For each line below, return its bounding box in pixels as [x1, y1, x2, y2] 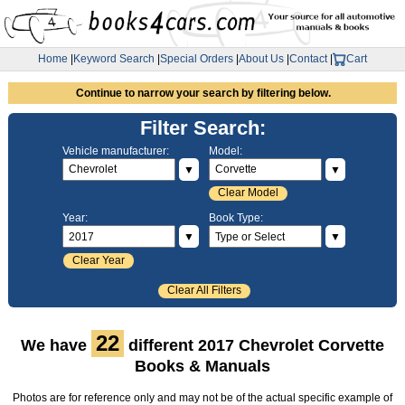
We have [20, 336, 91, 355]
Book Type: [208, 212, 263, 225]
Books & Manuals [134, 357, 270, 376]
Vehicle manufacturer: [62, 144, 170, 157]
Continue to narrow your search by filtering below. [75, 86, 331, 99]
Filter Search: [140, 116, 267, 139]
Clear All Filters [166, 284, 241, 297]
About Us [239, 52, 284, 66]
